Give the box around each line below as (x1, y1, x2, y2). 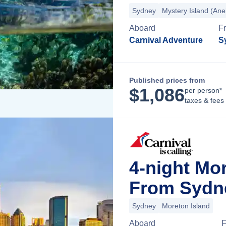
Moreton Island (162, 202, 210, 210)
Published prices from (129, 76, 205, 84)
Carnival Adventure (129, 36, 203, 44)
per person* (185, 86, 222, 94)
